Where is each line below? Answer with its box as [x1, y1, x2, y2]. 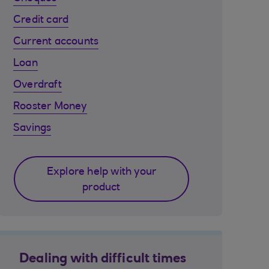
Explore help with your [46, 167, 157, 178]
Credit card [13, 15, 69, 26]
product [82, 183, 121, 193]
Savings [13, 123, 52, 134]
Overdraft [13, 80, 62, 91]
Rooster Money [13, 101, 87, 112]
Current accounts [13, 37, 99, 47]
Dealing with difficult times [19, 253, 187, 266]
